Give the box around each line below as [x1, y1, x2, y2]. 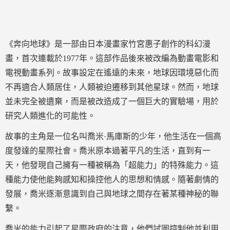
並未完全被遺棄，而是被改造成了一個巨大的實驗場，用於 [5, 97, 219, 106]
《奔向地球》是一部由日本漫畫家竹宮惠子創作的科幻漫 [5, 40, 210, 48]
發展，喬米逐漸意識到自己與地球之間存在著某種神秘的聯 [5, 189, 219, 198]
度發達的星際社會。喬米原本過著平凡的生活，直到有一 [5, 146, 210, 155]
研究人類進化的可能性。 [5, 111, 95, 120]
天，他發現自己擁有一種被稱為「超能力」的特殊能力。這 [5, 161, 219, 169]
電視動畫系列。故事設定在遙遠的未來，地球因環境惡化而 [5, 68, 219, 77]
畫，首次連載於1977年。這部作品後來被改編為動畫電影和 [5, 54, 219, 63]
